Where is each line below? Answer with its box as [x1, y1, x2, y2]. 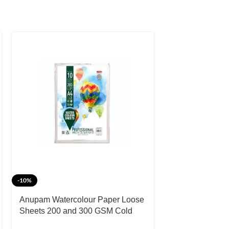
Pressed [19, 218, 50, 226]
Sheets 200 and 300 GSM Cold [19, 207, 132, 215]
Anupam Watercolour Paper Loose [19, 195, 144, 204]
